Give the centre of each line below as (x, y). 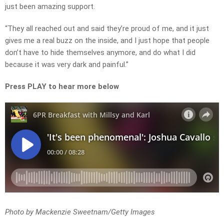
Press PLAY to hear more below (63, 87)
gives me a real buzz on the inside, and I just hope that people (107, 41)
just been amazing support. (50, 7)
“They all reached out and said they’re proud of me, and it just (107, 29)
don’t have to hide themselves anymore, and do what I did (100, 53)
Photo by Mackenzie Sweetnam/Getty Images (80, 212)
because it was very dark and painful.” (67, 65)
